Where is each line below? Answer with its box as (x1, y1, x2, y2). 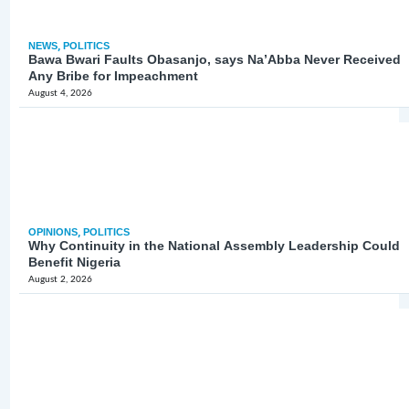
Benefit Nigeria (28, 254, 121, 269)
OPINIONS (28, 225, 79, 237)
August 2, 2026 (28, 274, 93, 284)
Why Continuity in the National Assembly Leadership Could (28, 237, 401, 253)
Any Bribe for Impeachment (28, 68, 199, 83)
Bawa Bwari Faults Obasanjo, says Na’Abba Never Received (28, 51, 402, 67)
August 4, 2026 (28, 88, 93, 98)
